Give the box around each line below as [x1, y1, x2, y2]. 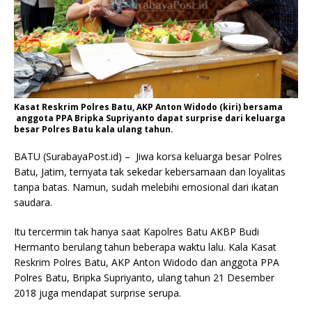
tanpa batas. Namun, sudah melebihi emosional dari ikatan [14, 180, 279, 194]
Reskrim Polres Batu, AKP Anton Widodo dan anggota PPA [14, 256, 279, 270]
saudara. [14, 196, 52, 210]
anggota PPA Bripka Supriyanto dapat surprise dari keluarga [14, 112, 286, 125]
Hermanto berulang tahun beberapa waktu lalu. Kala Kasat [14, 240, 276, 254]
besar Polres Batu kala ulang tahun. [14, 123, 173, 136]
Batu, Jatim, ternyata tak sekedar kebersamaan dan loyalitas [14, 165, 286, 179]
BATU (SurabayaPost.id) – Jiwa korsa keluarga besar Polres [14, 150, 282, 164]
